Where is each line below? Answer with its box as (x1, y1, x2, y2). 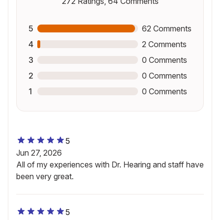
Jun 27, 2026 (16, 148, 62, 158)
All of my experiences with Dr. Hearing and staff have (16, 160, 204, 169)
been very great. (16, 171, 74, 181)
